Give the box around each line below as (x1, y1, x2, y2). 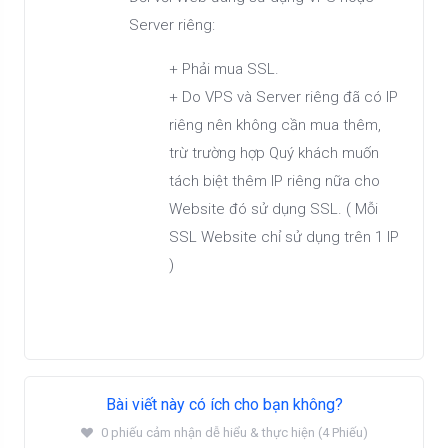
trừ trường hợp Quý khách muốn (169, 144, 379, 162)
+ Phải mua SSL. (169, 60, 279, 78)
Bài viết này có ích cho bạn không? (105, 395, 343, 414)
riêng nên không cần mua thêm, (169, 116, 381, 134)
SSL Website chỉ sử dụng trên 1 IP (169, 228, 399, 246)
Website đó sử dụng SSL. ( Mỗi (169, 200, 378, 218)
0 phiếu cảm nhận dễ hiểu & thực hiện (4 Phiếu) (100, 425, 368, 440)
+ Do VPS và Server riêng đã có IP (169, 88, 398, 106)
